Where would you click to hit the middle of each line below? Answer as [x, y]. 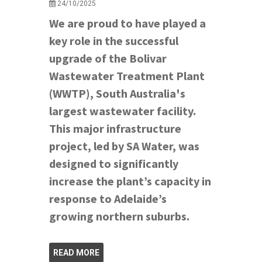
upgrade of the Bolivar [108, 58]
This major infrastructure [115, 128]
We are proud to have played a [127, 23]
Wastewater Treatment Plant [127, 75]
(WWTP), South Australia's [117, 93]
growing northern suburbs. [119, 216]
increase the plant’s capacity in [130, 181]
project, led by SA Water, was [124, 146]
